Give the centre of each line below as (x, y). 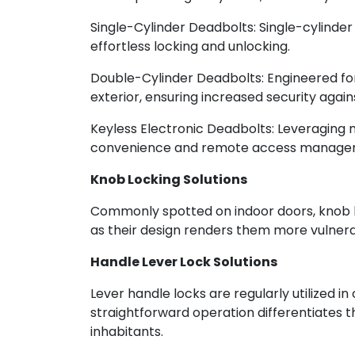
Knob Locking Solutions (169, 180)
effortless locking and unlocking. (190, 47)
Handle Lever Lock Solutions (184, 262)
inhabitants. (127, 332)
